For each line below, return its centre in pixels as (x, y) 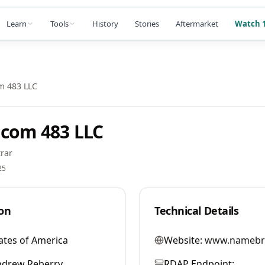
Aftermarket (197, 23)
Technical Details (197, 211)
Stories (147, 23)
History (105, 23)
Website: (183, 240)
